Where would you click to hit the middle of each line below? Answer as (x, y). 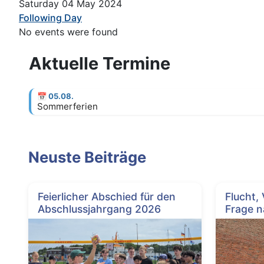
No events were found (68, 32)
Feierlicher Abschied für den (107, 196)
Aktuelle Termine (100, 64)
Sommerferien (67, 106)
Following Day (50, 18)
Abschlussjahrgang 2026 (99, 209)
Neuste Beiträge (87, 157)
